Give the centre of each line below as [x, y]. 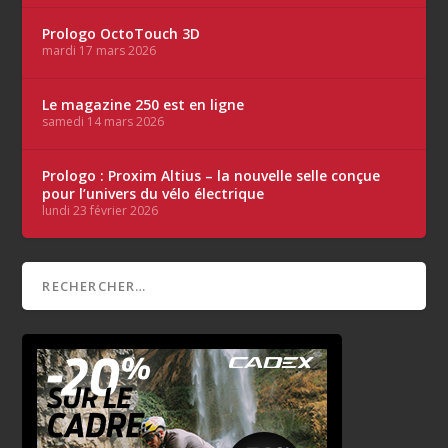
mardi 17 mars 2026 [99, 51]
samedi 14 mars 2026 [103, 122]
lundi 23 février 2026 [100, 211]
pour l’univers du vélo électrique [153, 194]
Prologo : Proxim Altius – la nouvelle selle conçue [211, 176]
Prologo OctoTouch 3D [121, 34]
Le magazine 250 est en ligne [143, 105]
